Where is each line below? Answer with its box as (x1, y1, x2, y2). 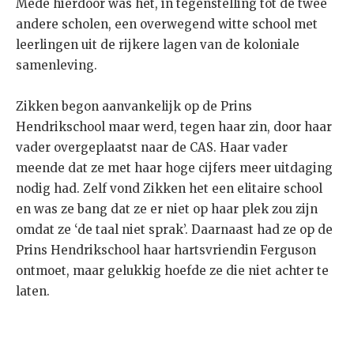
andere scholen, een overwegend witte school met (16, 17, 318, 32)
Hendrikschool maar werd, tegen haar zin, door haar (16, 119, 332, 135)
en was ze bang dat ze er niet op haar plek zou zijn (16, 201, 318, 217)
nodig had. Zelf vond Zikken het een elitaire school (16, 181, 322, 197)
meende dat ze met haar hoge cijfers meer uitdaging (16, 160, 333, 176)
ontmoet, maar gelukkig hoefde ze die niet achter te (16, 263, 329, 279)
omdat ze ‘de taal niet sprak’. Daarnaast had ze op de (16, 222, 333, 238)
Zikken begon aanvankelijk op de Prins (16, 99, 252, 115)
